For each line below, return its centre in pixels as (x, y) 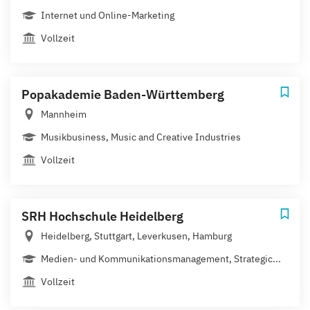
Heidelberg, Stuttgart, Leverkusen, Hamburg (136, 236)
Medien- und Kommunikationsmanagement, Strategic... (161, 258)
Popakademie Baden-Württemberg (123, 94)
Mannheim (64, 114)
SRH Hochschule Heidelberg (102, 216)
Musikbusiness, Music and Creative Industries (141, 137)
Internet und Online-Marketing (108, 15)
